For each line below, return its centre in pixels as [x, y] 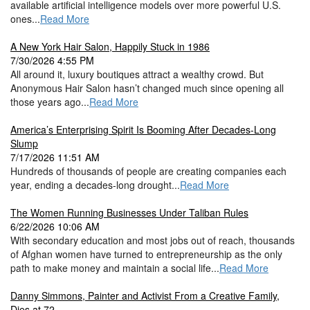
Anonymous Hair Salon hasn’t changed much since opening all [147, 88]
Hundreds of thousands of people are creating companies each [148, 171]
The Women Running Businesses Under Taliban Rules [129, 212]
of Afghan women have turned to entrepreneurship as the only [146, 254]
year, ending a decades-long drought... [95, 184]
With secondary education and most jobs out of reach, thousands [153, 240]
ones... [25, 18]
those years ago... [50, 101]
